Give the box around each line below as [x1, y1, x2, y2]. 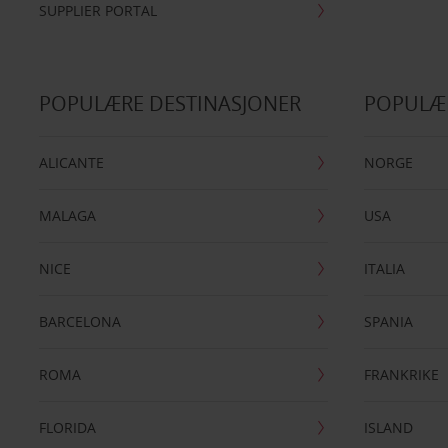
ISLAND [364, 418, 414, 437]
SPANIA [364, 312, 414, 331]
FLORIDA [38, 418, 96, 437]
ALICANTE [38, 153, 104, 172]
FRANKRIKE [364, 365, 440, 384]
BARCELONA [38, 312, 121, 331]
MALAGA [38, 206, 96, 225]
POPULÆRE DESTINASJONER [38, 90, 301, 117]
